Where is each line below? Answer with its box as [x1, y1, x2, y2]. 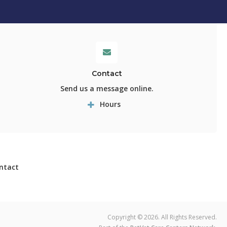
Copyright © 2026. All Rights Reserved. [107, 212, 217, 221]
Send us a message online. [60, 84, 154, 94]
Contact [91, 69, 122, 79]
